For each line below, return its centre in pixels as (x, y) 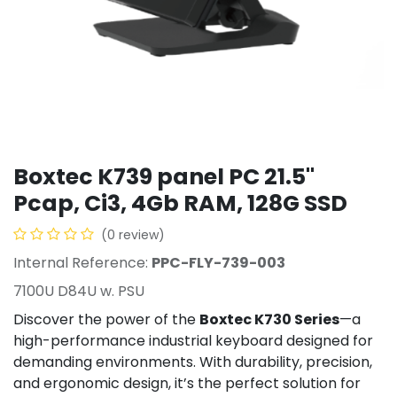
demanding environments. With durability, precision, (193, 362)
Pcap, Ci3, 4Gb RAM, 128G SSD (180, 203)
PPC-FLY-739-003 (218, 263)
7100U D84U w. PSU (79, 291)
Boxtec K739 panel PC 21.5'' (164, 177)
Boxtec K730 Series (269, 319)
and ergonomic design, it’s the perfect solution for (187, 383)
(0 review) (133, 235)
